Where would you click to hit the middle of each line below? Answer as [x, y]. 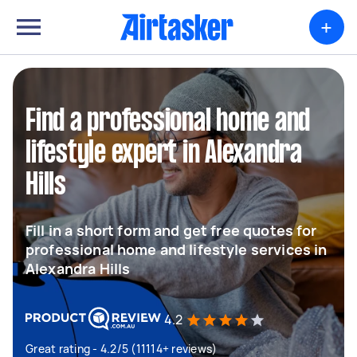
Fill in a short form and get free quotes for [171, 230]
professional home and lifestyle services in [177, 249]
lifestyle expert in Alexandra [164, 154]
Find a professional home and [168, 122]
